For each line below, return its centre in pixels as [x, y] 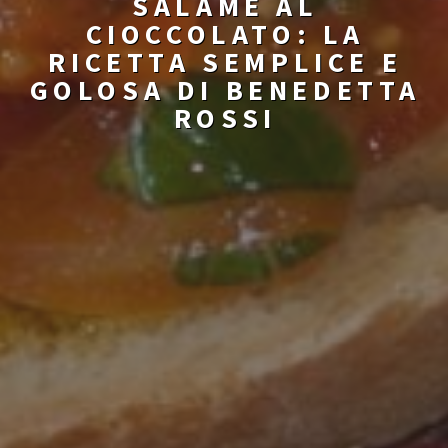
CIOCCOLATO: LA [225, 33]
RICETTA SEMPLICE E [225, 61]
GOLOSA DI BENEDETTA [225, 89]
